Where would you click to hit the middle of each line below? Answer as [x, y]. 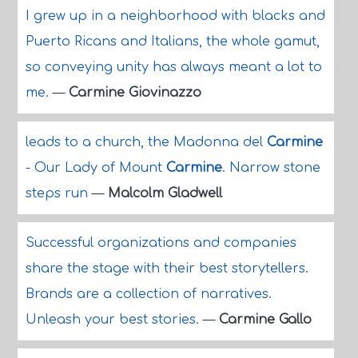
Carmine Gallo [265, 320]
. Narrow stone [271, 168]
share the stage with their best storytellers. [167, 268]
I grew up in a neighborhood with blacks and [175, 16]
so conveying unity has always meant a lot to [173, 67]
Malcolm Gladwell [165, 193]
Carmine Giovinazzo [135, 93]
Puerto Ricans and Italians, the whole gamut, [172, 42]
